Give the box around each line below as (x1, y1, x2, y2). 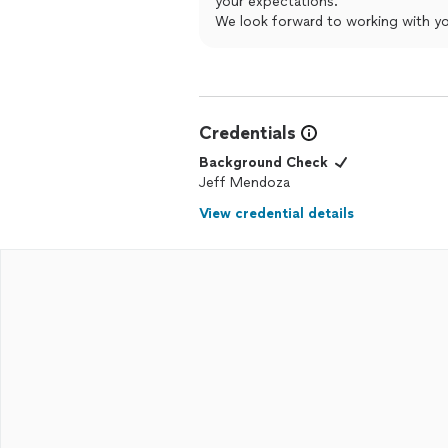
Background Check (199, 154, 328, 171)
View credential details (199, 205, 354, 222)
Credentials (199, 122, 296, 144)
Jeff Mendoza (199, 174, 290, 191)
